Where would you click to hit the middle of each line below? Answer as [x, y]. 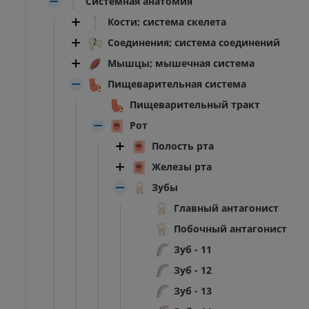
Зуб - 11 [193, 250]
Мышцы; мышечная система [181, 63]
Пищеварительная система [177, 84]
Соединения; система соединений [194, 43]
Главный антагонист [226, 208]
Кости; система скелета [167, 22]
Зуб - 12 [193, 270]
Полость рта [183, 146]
